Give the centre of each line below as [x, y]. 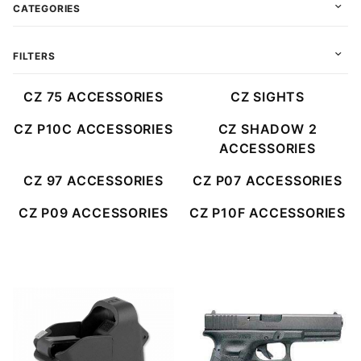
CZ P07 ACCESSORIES [268, 180]
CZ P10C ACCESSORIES [93, 129]
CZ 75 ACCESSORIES [93, 96]
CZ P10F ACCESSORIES [268, 212]
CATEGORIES [47, 8]
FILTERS [34, 56]
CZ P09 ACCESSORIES [93, 212]
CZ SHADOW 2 [268, 129]
